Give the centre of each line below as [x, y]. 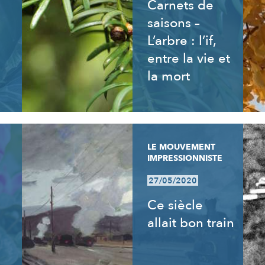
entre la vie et [188, 59]
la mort [168, 76]
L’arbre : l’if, [181, 41]
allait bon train [190, 223]
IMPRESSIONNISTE [185, 158]
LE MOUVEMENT [181, 147]
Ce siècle [175, 205]
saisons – [173, 23]
